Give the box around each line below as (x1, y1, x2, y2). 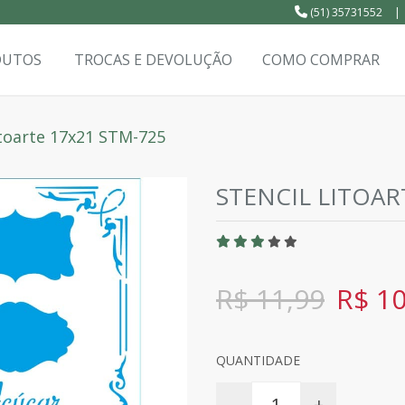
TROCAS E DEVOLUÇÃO (73, 50, 232, 70)
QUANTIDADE (216, 352, 300, 369)
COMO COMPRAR (261, 50, 380, 70)
